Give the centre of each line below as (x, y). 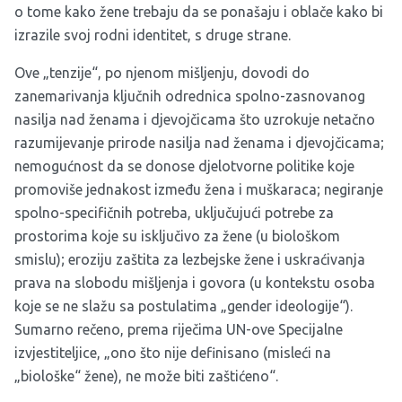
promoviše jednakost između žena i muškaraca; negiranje (199, 190)
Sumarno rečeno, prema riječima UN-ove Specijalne (179, 330)
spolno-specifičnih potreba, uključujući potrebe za (174, 213)
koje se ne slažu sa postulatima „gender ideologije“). (184, 306)
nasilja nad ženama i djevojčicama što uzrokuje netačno (195, 120)
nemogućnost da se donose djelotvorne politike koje (184, 166)
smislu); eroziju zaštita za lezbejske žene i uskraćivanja (190, 260)
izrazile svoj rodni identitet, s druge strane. (153, 35)
